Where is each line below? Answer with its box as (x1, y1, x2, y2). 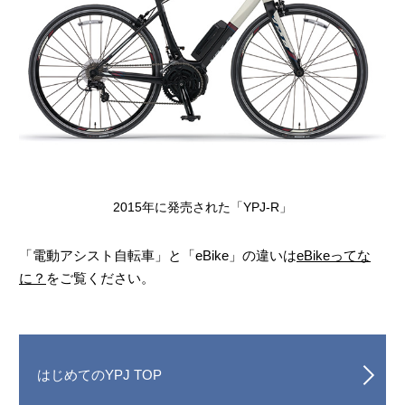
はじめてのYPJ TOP (37, 366, 162, 382)
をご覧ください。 (46, 269, 155, 286)
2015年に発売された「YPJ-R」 (113, 199, 292, 214)
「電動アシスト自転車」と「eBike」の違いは (19, 247, 297, 263)
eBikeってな (297, 247, 371, 263)
